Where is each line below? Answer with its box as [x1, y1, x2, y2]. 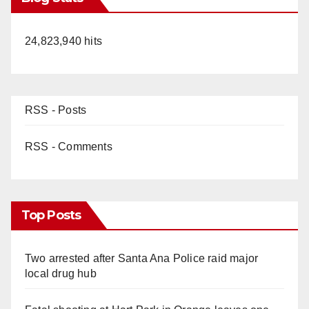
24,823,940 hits [25, 35, 102, 48]
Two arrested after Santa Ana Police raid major [25, 252, 259, 265]
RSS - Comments [25, 141, 112, 153]
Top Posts [21, 208, 81, 223]
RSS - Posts [25, 104, 87, 117]
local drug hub [25, 268, 97, 280]
